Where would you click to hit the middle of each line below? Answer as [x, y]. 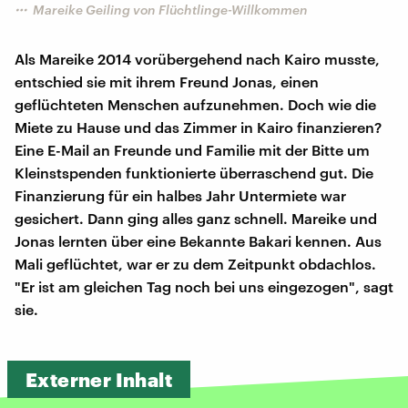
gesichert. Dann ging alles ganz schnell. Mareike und [196, 218]
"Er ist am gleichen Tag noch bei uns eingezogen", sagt [204, 286]
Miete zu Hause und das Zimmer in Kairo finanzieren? [198, 127]
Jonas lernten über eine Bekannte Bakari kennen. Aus [198, 240]
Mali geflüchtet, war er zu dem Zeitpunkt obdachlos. [195, 263]
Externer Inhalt [99, 379]
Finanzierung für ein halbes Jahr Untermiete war [180, 195]
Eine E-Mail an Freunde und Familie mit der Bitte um [192, 149]
